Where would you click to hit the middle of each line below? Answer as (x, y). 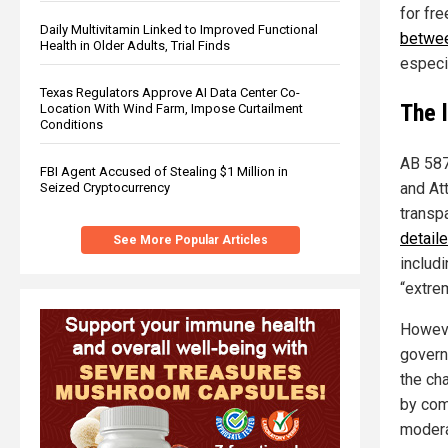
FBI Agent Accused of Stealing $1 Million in (164, 171)
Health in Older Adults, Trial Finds (135, 45)
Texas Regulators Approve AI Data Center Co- (170, 92)
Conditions (71, 124)
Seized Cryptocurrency (105, 187)
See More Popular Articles (190, 239)
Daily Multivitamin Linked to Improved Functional (179, 29)
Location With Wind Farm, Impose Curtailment (171, 108)
